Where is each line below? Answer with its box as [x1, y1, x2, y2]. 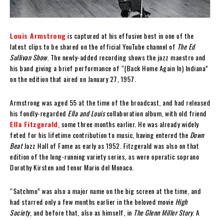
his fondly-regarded [10, 108, 68, 118]
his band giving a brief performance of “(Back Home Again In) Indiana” [10, 62, 208, 73]
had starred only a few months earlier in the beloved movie [10, 196, 175, 207]
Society [10, 207, 30, 218]
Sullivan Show [10, 52, 47, 62]
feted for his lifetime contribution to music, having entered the [10, 129, 190, 140]
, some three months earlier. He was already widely [57, 118, 199, 129]
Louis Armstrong [10, 30, 66, 41]
